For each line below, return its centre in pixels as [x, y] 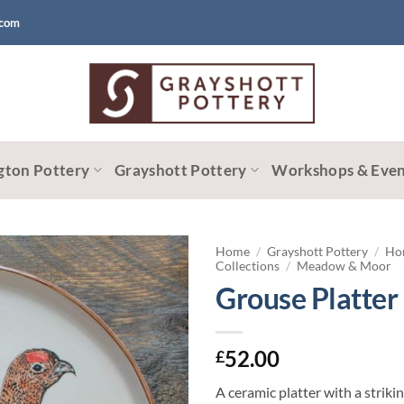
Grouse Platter [307, 298]
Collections [248, 266]
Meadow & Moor [344, 266]
